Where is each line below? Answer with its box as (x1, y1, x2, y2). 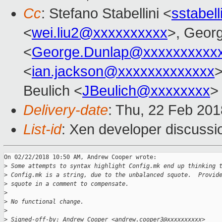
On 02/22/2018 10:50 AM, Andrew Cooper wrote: (4, 154, 157, 161)
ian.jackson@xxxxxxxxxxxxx (32, 63, 215, 80)
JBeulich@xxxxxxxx (82, 83, 210, 99)
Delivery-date (23, 102, 108, 118)
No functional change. (7, 198, 84, 206)
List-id (23, 121, 61, 138)
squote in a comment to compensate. (7, 180, 129, 188)
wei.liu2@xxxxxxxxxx (32, 25, 167, 41)
